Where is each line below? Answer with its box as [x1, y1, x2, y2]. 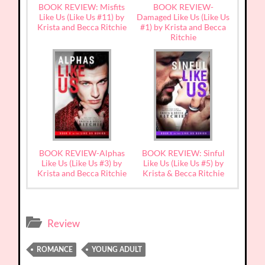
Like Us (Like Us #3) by [41, 158, 122, 169]
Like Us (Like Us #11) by [39, 12, 125, 22]
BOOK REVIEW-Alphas [38, 148, 125, 159]
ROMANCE [37, 246, 73, 254]
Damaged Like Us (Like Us [137, 12, 230, 22]
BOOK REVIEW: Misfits [38, 2, 125, 12]
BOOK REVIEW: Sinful [141, 148, 225, 159]
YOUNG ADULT [92, 246, 143, 254]
